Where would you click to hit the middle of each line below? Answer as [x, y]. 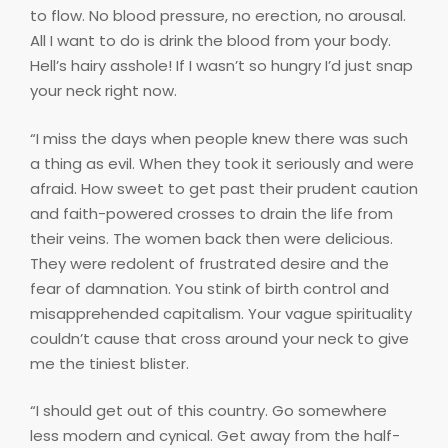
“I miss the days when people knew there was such [219, 138]
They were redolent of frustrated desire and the [209, 263]
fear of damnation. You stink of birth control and [209, 288]
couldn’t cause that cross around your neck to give [219, 338]
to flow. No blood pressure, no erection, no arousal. [218, 16]
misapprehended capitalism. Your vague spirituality [221, 313]
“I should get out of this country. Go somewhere [208, 411]
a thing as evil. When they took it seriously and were [222, 163]
